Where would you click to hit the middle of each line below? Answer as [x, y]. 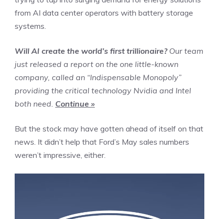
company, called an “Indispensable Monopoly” [98, 77]
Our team [185, 51]
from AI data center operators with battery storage [104, 13]
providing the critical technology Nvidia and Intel [103, 90]
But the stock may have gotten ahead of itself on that [109, 129]
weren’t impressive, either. [60, 155]
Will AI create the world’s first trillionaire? [91, 51]
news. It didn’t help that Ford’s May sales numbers [102, 142]
